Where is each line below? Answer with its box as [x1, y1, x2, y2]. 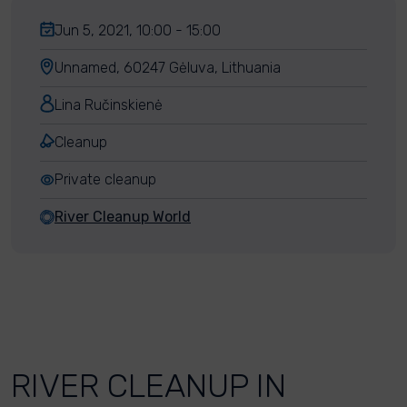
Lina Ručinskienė [55, 96, 163, 114]
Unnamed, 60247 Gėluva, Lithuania [55, 59, 281, 76]
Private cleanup [55, 171, 156, 188]
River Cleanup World [55, 208, 191, 225]
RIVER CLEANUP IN [11, 366, 286, 405]
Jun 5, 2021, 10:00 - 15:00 [55, 22, 221, 39]
